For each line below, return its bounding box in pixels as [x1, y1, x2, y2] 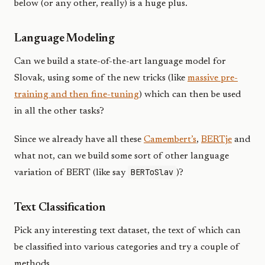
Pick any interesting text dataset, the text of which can [14, 226, 241, 235]
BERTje [201, 135, 232, 144]
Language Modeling [14, 33, 115, 44]
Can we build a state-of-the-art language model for [14, 57, 226, 66]
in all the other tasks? [14, 106, 104, 116]
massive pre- [188, 73, 238, 83]
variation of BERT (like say [14, 168, 128, 177]
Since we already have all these [14, 135, 144, 144]
